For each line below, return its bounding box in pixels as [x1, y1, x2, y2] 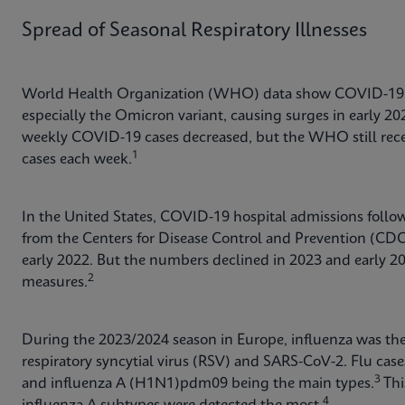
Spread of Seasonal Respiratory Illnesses [22, 21, 367, 41]
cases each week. [22, 152, 132, 167]
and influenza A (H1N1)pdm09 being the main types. [22, 376, 374, 391]
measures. [22, 275, 88, 290]
